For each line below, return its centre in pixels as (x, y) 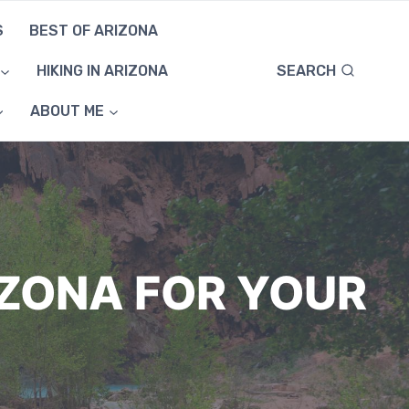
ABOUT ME (68, 111)
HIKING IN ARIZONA (102, 71)
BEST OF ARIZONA (94, 30)
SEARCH (306, 70)
